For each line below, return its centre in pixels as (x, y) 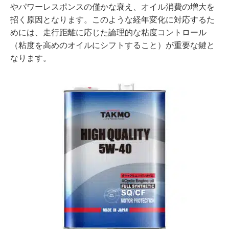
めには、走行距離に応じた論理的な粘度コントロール (108, 32)
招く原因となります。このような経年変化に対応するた (112, 19)
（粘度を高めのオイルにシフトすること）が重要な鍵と (112, 45)
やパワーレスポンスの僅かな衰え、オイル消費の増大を (112, 7)
